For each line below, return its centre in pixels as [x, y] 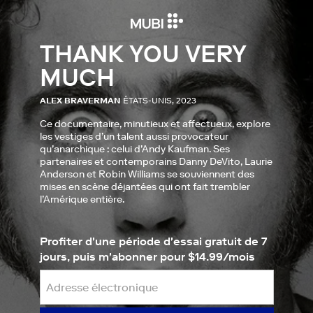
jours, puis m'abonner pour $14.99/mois [147, 256]
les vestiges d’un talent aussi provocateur [134, 136]
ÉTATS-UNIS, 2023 [159, 100]
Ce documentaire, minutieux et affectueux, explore [155, 124]
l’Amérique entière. [82, 199]
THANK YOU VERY [143, 54]
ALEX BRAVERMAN [80, 100]
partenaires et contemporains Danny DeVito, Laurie [156, 161]
